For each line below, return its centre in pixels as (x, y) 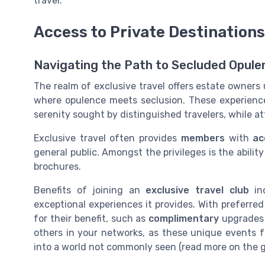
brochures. (57, 167)
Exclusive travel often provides (107, 138)
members (203, 138)
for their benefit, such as (91, 219)
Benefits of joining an (90, 190)
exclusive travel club (197, 190)
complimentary (184, 219)
